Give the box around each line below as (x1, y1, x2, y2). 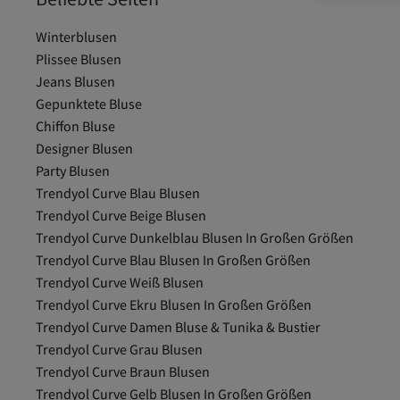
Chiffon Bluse (36, 117, 115, 135)
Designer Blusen (36, 139, 133, 157)
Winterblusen (36, 28, 117, 46)
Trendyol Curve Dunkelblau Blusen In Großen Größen (36, 229, 354, 246)
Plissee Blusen (36, 50, 121, 68)
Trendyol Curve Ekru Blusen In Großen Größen (36, 296, 312, 313)
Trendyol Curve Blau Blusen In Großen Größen (36, 251, 311, 269)
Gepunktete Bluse (36, 95, 142, 112)
